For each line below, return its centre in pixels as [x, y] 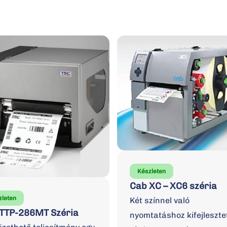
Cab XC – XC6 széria [173, 186]
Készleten [151, 171]
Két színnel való [159, 200]
